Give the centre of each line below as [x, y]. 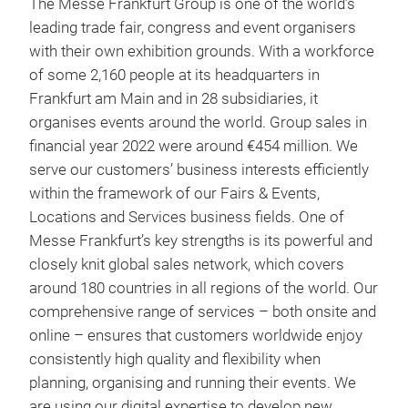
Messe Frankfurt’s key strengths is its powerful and [201, 240]
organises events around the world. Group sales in [198, 122]
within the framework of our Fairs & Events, [174, 193]
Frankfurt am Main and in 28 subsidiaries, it [173, 98]
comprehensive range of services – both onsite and [203, 311]
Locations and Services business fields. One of [187, 217]
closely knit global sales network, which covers [187, 264]
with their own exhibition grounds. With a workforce [202, 51]
